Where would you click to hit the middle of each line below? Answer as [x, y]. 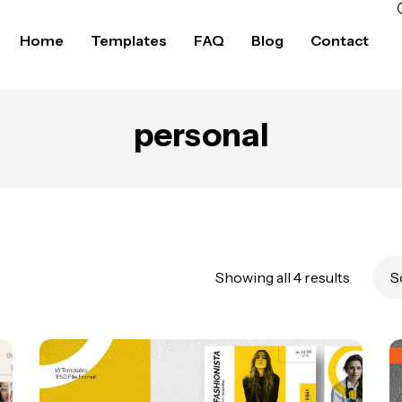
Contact [339, 40]
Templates [128, 40]
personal [201, 135]
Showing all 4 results [283, 277]
